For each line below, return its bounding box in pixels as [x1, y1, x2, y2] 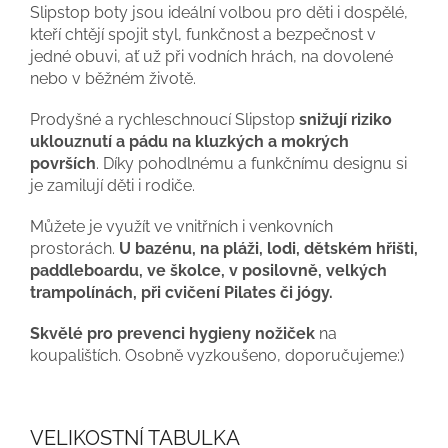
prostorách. [30, 238, 119, 258]
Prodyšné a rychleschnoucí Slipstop [30, 109, 299, 129]
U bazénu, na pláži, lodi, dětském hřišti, [119, 238, 418, 258]
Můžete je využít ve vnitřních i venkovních [30, 216, 333, 236]
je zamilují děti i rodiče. [30, 175, 195, 195]
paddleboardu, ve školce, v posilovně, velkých [30, 260, 387, 280]
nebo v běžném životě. [30, 68, 196, 88]
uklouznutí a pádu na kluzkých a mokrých [30, 131, 349, 151]
